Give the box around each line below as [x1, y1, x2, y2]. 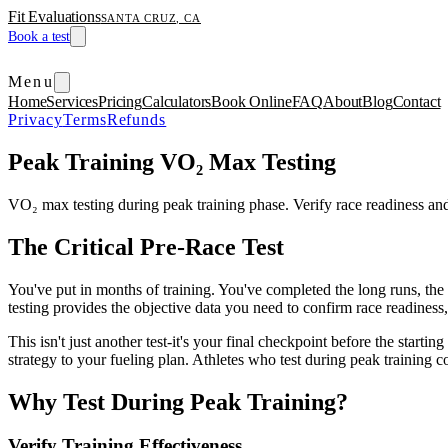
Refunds [106, 111, 167, 128]
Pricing [98, 93, 142, 110]
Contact [392, 93, 441, 110]
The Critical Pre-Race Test [8, 233, 284, 260]
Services [46, 93, 99, 110]
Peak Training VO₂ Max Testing [8, 148, 336, 175]
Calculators [142, 93, 212, 110]
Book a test [8, 29, 71, 44]
